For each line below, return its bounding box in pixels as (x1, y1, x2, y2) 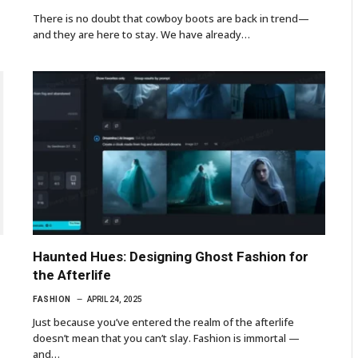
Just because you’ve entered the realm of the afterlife (33, 315, 294, 330)
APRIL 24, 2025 (86, 295, 142, 304)
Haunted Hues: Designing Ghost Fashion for (33, 249, 308, 265)
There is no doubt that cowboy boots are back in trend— (33, 10, 309, 26)
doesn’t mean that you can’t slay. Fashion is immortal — (33, 331, 300, 346)
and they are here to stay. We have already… (33, 26, 250, 42)
